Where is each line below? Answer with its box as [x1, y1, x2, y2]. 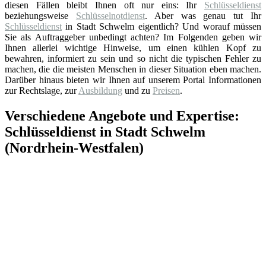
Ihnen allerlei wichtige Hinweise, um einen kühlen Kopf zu [5, 42, 261, 53]
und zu [122, 85, 153, 96]
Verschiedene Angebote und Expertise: [5, 107, 239, 123]
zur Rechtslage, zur [5, 85, 78, 96]
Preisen [153, 85, 180, 96]
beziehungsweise [5, 10, 76, 21]
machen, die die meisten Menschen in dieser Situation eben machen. [5, 64, 261, 74]
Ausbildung [78, 85, 122, 96]
